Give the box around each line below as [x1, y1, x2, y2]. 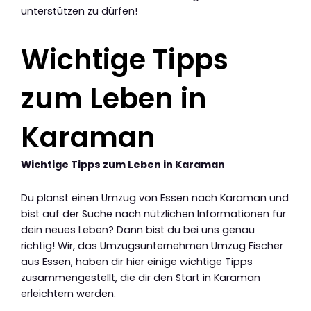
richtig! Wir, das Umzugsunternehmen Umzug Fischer [21, 239, 283, 253]
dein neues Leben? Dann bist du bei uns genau [21, 223, 255, 237]
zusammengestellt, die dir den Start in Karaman [21, 271, 260, 285]
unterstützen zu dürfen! [21, 3, 137, 18]
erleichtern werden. [21, 287, 116, 301]
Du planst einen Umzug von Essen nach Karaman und [21, 191, 289, 205]
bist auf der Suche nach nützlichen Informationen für [21, 207, 286, 221]
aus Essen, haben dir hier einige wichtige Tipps [21, 255, 253, 269]
